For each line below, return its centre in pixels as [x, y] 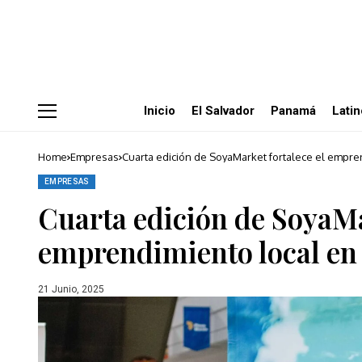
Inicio [159, 111]
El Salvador [223, 111]
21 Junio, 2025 [71, 289]
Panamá [293, 111]
